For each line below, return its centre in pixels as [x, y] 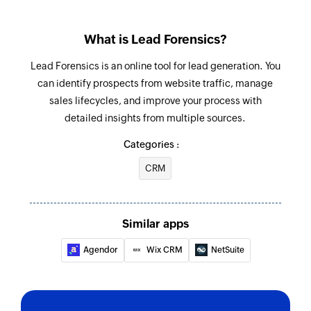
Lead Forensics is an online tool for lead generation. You [155, 66]
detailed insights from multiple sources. [155, 118]
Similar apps [155, 224]
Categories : [151, 144]
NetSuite [227, 250]
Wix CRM [164, 250]
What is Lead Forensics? [155, 39]
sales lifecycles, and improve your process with [155, 100]
